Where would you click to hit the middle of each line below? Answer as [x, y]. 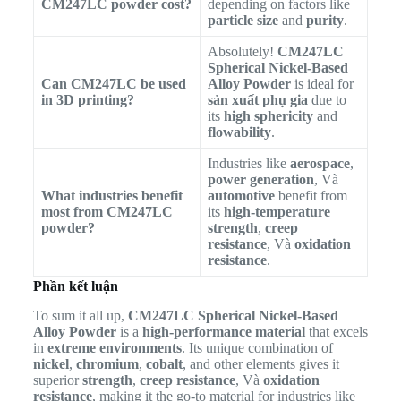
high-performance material [223, 331]
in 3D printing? [87, 99]
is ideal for [322, 83]
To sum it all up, [80, 315]
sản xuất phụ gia [257, 99]
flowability [239, 132]
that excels [336, 331]
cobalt [164, 363]
